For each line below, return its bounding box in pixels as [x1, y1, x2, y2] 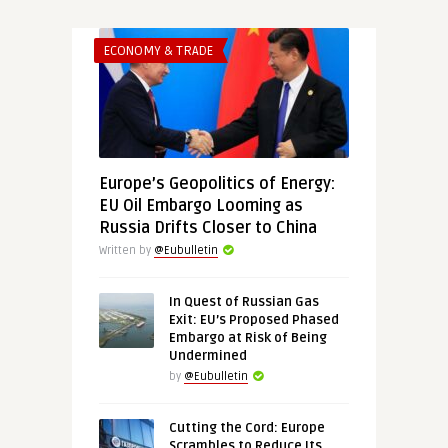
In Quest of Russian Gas [168, 294, 319, 310]
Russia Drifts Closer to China [98, 218, 317, 238]
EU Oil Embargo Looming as [98, 196, 303, 216]
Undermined [168, 348, 247, 364]
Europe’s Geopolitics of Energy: [98, 174, 335, 194]
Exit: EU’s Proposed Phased [168, 312, 339, 328]
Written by [98, 244, 154, 257]
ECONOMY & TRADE [103, 43, 213, 59]
